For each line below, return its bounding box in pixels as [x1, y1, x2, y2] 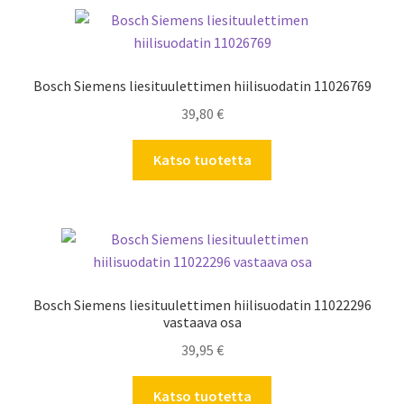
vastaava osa [162, 313, 242, 332]
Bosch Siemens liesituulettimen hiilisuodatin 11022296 [32, 296, 372, 315]
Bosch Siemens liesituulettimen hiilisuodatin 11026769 [32, 77, 372, 96]
